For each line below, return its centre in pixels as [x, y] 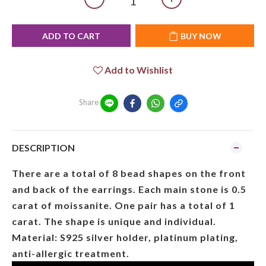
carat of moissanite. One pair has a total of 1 [123, 205]
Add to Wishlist [139, 70]
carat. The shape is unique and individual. [114, 221]
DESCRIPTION [43, 148]
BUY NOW [201, 36]
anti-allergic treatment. [71, 253]
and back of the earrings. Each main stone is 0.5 [129, 189]
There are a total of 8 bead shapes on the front [129, 173]
